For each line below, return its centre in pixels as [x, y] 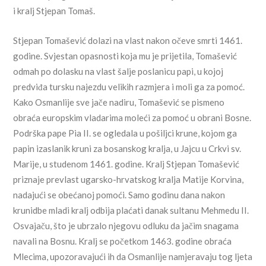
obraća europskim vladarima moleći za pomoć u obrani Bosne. [132, 118]
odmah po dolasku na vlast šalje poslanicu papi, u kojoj [118, 72]
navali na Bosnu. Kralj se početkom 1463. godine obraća [123, 241]
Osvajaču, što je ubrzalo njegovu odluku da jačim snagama [126, 226]
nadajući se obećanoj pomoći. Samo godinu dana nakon [119, 195]
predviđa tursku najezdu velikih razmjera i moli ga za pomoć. [129, 87]
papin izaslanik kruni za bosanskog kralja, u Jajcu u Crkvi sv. [127, 149]
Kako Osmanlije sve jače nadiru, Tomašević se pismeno [119, 102]
